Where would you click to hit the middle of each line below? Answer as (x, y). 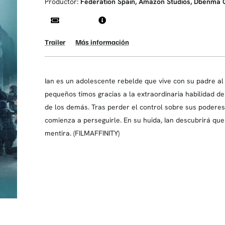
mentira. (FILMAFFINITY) (82, 133)
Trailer (55, 42)
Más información (102, 42)
